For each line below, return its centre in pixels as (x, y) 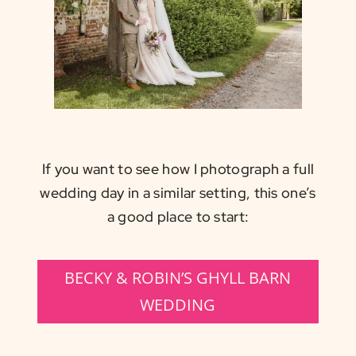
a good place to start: (178, 217)
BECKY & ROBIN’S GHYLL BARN (178, 278)
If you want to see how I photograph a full (178, 169)
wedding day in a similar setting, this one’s (178, 193)
